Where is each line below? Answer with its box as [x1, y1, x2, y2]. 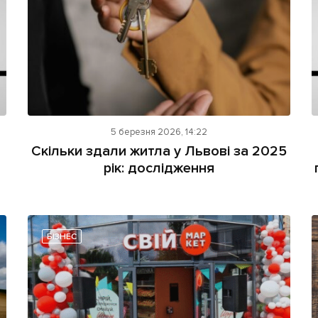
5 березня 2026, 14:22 [110, 126, 207, 138]
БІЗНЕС [46, 231, 77, 242]
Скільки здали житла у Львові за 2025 [31, 142, 287, 160]
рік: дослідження [103, 159, 214, 177]
